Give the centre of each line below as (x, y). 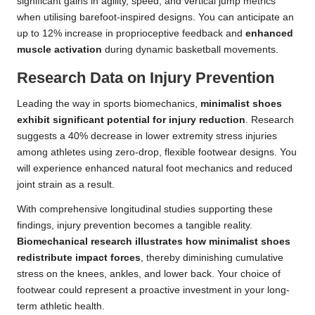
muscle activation (59, 50)
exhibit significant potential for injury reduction (131, 120)
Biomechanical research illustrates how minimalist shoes (154, 242)
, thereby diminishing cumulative (212, 258)
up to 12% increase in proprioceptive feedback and (131, 34)
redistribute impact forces (79, 258)
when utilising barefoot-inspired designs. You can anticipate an (155, 18)
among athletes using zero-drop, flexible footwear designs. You (157, 153)
